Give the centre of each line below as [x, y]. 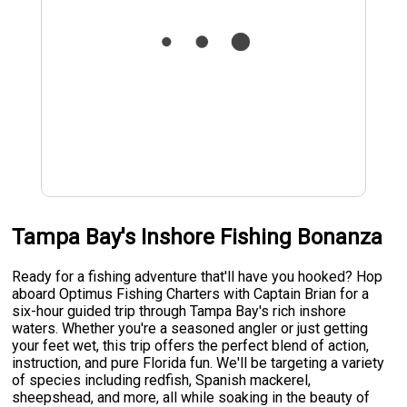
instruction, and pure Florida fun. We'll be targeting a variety [199, 362]
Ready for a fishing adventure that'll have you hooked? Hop [198, 276]
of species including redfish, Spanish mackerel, [162, 380]
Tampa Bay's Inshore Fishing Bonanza [198, 237]
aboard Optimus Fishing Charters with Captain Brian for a [191, 293]
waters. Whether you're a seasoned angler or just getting [190, 328]
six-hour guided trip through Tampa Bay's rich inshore [179, 311]
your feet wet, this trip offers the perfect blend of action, [191, 345]
